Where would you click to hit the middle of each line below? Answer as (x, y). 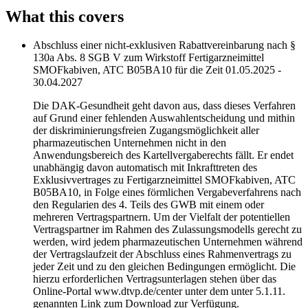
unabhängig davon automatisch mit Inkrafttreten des (145, 168)
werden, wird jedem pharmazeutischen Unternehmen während (168, 242)
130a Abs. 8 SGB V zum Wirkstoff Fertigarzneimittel (148, 58)
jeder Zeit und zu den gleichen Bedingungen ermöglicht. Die (164, 267)
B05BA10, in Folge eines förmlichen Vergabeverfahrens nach (167, 192)
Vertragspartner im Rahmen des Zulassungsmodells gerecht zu (167, 230)
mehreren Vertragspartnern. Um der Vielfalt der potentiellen (162, 217)
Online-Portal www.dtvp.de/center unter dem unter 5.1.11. (159, 291)
